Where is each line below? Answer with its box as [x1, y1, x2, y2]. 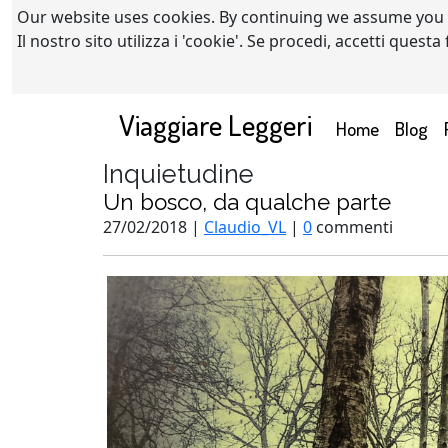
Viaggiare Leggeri [119, 106, 312, 143]
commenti [312, 216, 393, 238]
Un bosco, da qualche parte [103, 189, 391, 215]
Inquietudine [103, 159, 254, 189]
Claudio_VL [204, 216, 286, 238]
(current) [378, 114, 446, 140]
